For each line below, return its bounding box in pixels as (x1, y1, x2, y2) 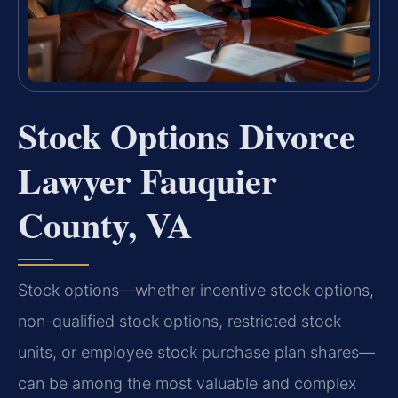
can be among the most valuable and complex (18, 374, 356, 394)
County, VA (18, 198, 193, 251)
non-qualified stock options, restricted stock (18, 312, 341, 331)
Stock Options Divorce (18, 109, 355, 163)
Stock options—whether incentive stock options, (18, 281, 374, 300)
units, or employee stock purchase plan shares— (18, 343, 375, 362)
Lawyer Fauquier (18, 154, 277, 207)
